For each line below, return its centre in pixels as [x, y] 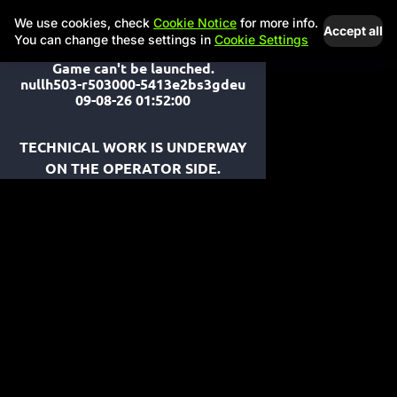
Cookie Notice [195, 23]
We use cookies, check [84, 23]
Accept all [353, 31]
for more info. [277, 23]
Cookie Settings [261, 39]
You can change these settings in [114, 39]
